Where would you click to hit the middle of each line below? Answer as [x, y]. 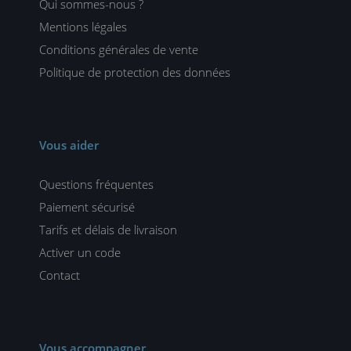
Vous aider [69, 145]
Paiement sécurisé [87, 207]
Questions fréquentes [96, 185]
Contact [60, 275]
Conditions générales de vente [119, 50]
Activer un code [80, 253]
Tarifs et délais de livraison [108, 230]
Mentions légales [83, 27]
